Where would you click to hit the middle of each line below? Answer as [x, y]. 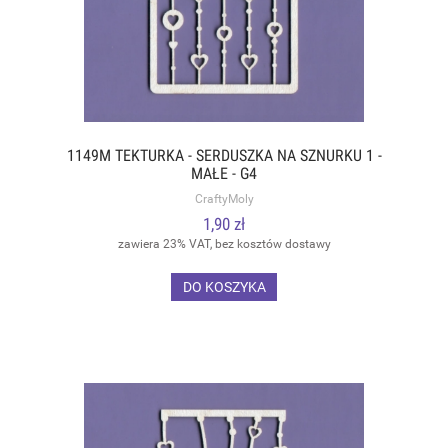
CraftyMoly [224, 198]
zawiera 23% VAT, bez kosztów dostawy [224, 244]
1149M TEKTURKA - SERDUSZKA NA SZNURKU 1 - [224, 155]
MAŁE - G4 [224, 173]
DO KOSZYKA [224, 286]
